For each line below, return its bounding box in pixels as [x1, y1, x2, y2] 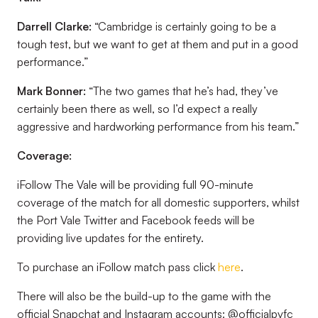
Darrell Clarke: [17, 19, 92, 33]
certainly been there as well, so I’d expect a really [17, 102, 258, 116]
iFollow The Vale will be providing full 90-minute [17, 177, 253, 192]
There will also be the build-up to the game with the [17, 289, 271, 303]
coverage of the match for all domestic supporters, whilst [17, 195, 300, 209]
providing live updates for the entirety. [17, 231, 204, 245]
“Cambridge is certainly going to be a [92, 19, 276, 33]
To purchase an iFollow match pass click [17, 260, 218, 274]
